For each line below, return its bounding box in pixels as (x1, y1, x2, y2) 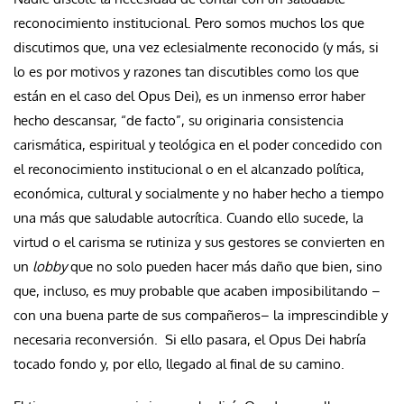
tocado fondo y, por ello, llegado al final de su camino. (14, 354, 344, 372)
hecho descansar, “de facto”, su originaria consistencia (14, 111, 344, 129)
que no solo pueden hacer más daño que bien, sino (67, 257, 382, 275)
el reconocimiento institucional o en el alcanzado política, (14, 160, 364, 178)
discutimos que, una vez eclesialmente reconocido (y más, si (14, 38, 379, 56)
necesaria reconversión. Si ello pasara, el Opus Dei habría (14, 330, 366, 348)
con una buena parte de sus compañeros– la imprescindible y (14, 306, 388, 324)
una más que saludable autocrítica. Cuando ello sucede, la (14, 208, 363, 226)
